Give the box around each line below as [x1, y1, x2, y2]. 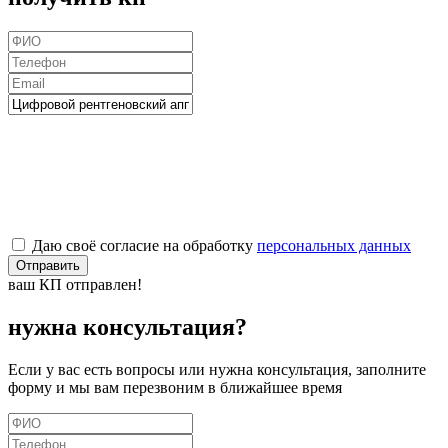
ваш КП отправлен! [8, 275, 142, 293]
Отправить [16, 257, 80, 273]
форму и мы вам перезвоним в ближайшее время [8, 378, 342, 396]
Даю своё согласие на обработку [32, 236, 257, 254]
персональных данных [257, 236, 411, 254]
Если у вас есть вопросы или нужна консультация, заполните [8, 360, 426, 378]
